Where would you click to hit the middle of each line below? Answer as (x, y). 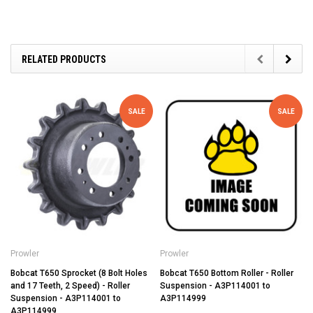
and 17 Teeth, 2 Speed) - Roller (70, 286)
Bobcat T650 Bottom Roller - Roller (227, 274)
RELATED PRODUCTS (64, 60)
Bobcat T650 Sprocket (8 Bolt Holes (79, 274)
